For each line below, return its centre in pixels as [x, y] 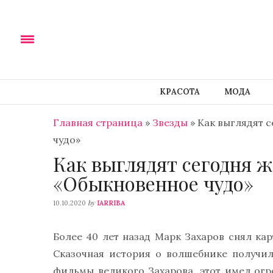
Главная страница [98, 122]
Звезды [170, 122]
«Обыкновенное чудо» [153, 183]
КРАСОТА [179, 92]
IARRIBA [111, 203]
